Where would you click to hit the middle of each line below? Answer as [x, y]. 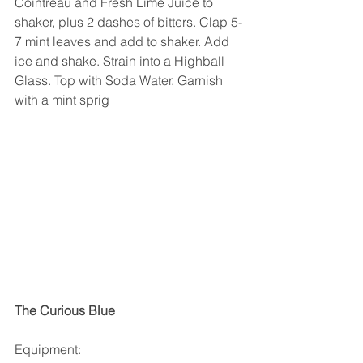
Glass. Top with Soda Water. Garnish [120, 80]
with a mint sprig [62, 99]
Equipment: [48, 349]
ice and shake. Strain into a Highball [121, 60]
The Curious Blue [65, 310]
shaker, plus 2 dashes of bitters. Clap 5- [128, 21]
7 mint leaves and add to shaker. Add [124, 41]
